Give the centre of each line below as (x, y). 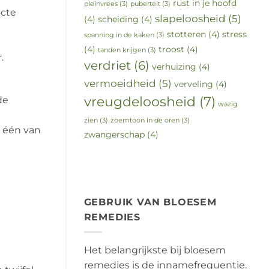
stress (234, 35)
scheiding (118, 20)
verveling (193, 84)
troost (171, 50)
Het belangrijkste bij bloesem (155, 250)
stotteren (186, 35)
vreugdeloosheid (140, 102)
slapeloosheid (190, 19)
